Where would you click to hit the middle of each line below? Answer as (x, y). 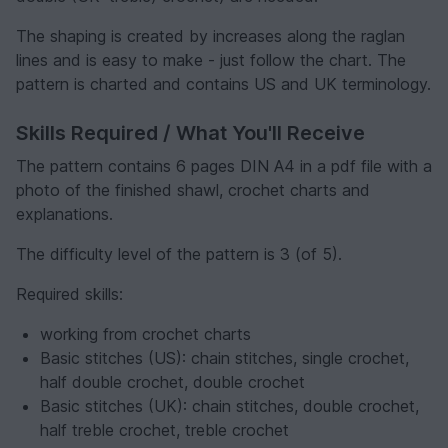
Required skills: (69, 293)
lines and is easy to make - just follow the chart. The (211, 59)
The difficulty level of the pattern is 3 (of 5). (179, 253)
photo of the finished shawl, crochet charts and (193, 189)
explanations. (64, 213)
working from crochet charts (145, 333)
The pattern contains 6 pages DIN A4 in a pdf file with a (224, 165)
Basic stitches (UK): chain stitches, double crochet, (229, 405)
